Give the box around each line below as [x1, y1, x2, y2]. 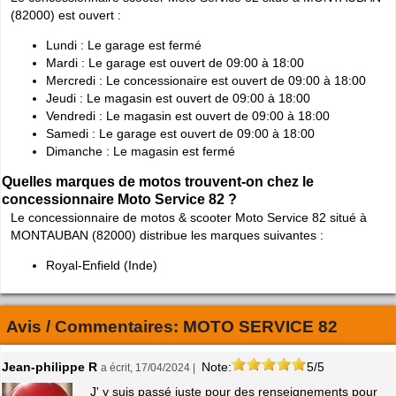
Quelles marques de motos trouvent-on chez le [2, 173, 314, 189]
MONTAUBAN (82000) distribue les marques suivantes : [11, 227, 324, 242]
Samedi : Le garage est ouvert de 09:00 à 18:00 [46, 126, 315, 141]
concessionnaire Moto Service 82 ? [2, 191, 237, 207]
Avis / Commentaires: [6, 317, 183, 337]
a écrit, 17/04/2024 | [101, 362, 195, 374]
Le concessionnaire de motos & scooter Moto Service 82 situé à [11, 209, 367, 225]
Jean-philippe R [2, 360, 97, 375]
